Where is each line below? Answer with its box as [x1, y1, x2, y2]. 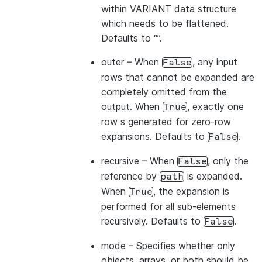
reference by [101, 170, 160, 182]
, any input [192, 56, 237, 68]
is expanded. [184, 170, 242, 182]
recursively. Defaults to [101, 215, 204, 227]
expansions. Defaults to [101, 130, 208, 142]
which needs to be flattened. [101, 18, 229, 29]
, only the [208, 155, 249, 167]
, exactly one [187, 101, 244, 112]
